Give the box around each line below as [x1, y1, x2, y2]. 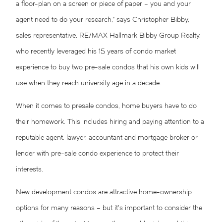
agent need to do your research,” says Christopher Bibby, [16, 16, 189, 24]
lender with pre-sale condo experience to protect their [16, 150, 179, 158]
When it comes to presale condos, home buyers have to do [16, 103, 197, 111]
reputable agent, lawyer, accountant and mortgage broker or [16, 134, 198, 142]
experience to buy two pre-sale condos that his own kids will [16, 64, 200, 72]
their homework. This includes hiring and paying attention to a [16, 118, 204, 126]
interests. [16, 166, 43, 174]
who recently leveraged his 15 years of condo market [16, 48, 176, 56]
